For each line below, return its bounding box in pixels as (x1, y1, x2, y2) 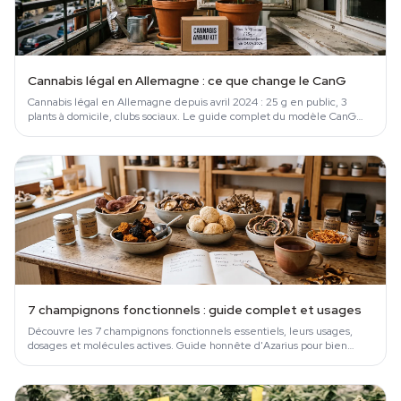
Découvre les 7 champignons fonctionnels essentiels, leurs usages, (28, 324, 353, 339)
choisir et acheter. (28, 353, 115, 368)
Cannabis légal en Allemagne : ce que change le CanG (28, 73, 346, 90)
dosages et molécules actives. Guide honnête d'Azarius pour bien (28, 338, 347, 354)
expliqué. (28, 124, 74, 139)
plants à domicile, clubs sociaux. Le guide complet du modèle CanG (28, 109, 356, 124)
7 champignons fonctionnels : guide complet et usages (28, 302, 362, 319)
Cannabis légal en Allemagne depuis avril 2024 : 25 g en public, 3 (28, 95, 347, 110)
